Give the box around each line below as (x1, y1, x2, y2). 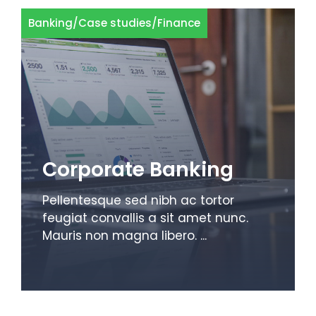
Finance (157, 16, 200, 30)
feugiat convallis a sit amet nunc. (42, 209, 248, 226)
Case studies (78, 16, 152, 30)
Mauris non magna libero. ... (42, 226, 207, 244)
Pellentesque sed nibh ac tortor (42, 191, 234, 209)
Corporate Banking (42, 155, 233, 183)
